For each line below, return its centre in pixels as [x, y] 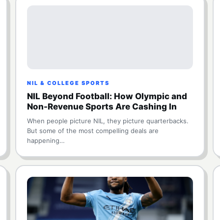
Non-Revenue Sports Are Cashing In [102, 107]
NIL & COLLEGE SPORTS [68, 83]
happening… [46, 140]
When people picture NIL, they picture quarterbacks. [108, 121]
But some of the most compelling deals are [93, 131]
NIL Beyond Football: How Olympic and [107, 96]
